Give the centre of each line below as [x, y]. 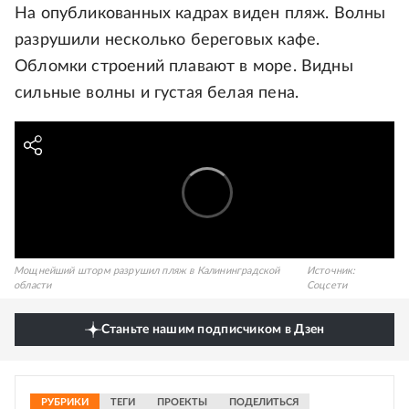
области [33, 285]
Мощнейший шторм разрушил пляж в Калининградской [147, 271]
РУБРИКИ [65, 402]
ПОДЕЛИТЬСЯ [264, 402]
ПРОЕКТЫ [182, 402]
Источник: [331, 271]
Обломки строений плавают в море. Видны [184, 67]
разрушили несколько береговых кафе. [168, 40]
